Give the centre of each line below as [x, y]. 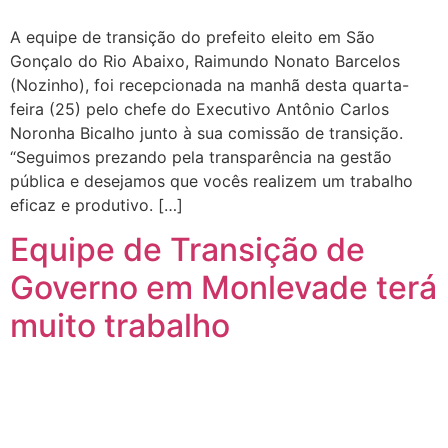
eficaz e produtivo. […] [96, 205]
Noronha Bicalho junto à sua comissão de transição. [206, 133]
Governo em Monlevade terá [223, 288]
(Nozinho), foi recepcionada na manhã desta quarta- [209, 85]
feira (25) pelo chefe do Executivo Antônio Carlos [199, 109]
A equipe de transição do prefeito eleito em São [192, 37]
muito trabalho [120, 326]
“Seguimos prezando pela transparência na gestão [201, 157]
